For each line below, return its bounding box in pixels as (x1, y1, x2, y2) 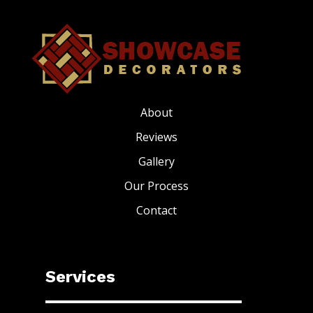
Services (45, 267, 115, 287)
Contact (136, 203, 177, 219)
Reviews (135, 129, 177, 145)
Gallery (138, 154, 175, 170)
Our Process (124, 178, 189, 194)
